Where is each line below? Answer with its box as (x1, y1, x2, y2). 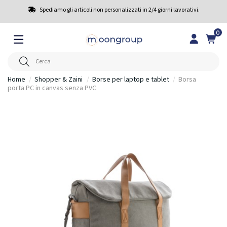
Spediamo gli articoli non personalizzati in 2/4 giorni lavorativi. (39, 6, 200, 14)
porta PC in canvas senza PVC (8, 83, 96, 93)
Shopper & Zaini (34, 74, 83, 85)
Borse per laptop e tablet (92, 74, 169, 85)
